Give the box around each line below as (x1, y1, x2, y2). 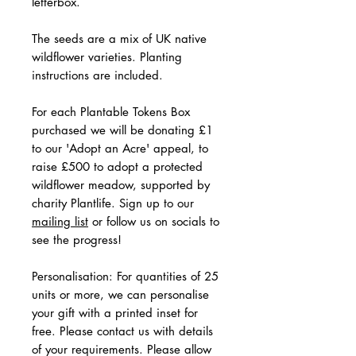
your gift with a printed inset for (32, 305, 198, 320)
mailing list (32, 214, 88, 229)
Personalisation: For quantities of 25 (32, 269, 219, 284)
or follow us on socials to (88, 214, 219, 229)
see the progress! (32, 232, 122, 247)
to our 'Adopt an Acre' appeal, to (32, 141, 208, 156)
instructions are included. (32, 68, 163, 83)
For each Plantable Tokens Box (32, 104, 190, 119)
